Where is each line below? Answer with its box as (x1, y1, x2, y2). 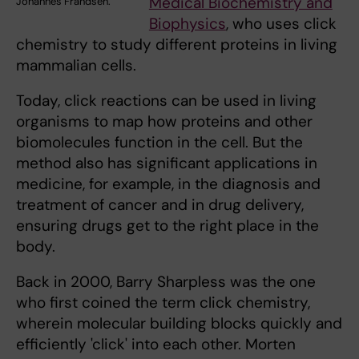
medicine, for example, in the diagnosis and (16, 173, 321, 194)
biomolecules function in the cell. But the (16, 131, 303, 152)
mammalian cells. (16, 54, 136, 75)
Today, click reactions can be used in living (16, 90, 317, 111)
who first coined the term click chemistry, (16, 292, 310, 313)
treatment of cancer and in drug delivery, (16, 194, 304, 215)
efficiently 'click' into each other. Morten (16, 333, 296, 354)
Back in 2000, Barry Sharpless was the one (16, 271, 316, 292)
